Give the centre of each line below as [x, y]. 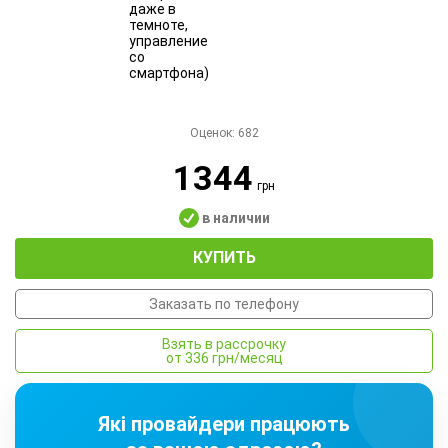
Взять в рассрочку [224, 344]
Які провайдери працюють [224, 424]
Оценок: [213, 132]
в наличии [234, 217]
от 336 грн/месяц [233, 358]
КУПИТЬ [224, 258]
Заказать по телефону [224, 304]
